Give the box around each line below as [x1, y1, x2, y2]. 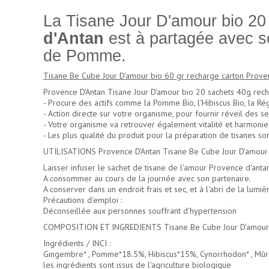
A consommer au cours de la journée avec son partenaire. [43, 173, 251, 184]
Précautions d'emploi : [43, 195, 122, 206]
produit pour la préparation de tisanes [118, 130, 256, 141]
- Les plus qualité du [43, 130, 118, 141]
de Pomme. [43, 47, 126, 65]
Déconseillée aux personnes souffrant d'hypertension [43, 205, 237, 217]
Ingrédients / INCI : [43, 238, 110, 249]
